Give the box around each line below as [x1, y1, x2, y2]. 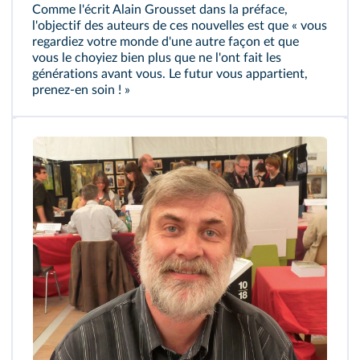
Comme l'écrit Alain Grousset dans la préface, [32, 3, 288, 16]
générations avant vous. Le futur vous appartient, [32, 67, 308, 80]
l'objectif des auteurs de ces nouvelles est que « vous [32, 19, 327, 32]
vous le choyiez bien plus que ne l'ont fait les [32, 51, 281, 64]
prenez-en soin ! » [32, 84, 130, 96]
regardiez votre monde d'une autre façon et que [32, 35, 299, 48]
